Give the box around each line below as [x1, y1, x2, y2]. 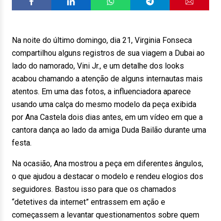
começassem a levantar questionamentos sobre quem [12, 210, 199, 220]
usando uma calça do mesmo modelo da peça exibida [12, 100, 196, 109]
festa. [12, 138, 32, 147]
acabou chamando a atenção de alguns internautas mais [12, 74, 203, 83]
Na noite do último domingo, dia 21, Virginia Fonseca [12, 36, 192, 45]
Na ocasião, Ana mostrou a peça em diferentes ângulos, [12, 159, 203, 168]
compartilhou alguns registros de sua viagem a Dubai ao [12, 48, 205, 58]
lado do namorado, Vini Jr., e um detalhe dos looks [12, 61, 184, 71]
